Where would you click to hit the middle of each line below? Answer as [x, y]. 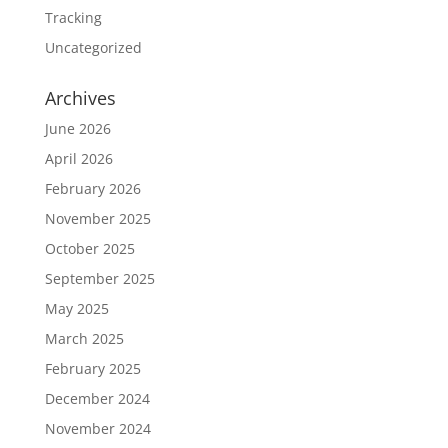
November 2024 [97, 428]
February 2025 [92, 368]
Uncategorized [93, 47]
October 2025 [89, 248]
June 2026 [77, 128]
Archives [80, 97]
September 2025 [99, 278]
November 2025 [97, 218]
